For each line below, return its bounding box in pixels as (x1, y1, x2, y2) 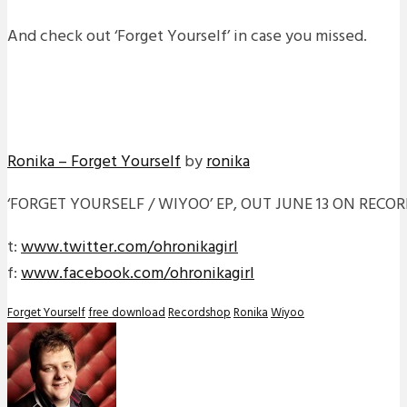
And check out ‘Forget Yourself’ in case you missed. (7, 23, 367, 50)
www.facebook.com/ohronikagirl (21, 260, 254, 287)
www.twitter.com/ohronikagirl (21, 233, 238, 261)
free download (88, 303, 165, 323)
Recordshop (168, 303, 231, 323)
